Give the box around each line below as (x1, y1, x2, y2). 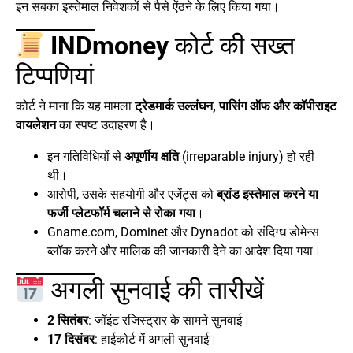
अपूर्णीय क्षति (124, 149, 179, 165)
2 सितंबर (47, 313, 88, 329)
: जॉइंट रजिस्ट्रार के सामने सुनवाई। (88, 313, 251, 329)
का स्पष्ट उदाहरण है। (56, 117, 155, 133)
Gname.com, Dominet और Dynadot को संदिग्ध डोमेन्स (47, 225, 319, 240)
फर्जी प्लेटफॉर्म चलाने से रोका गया (47, 206, 195, 221)
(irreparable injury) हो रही (179, 149, 314, 165)
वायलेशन (16, 117, 56, 133)
